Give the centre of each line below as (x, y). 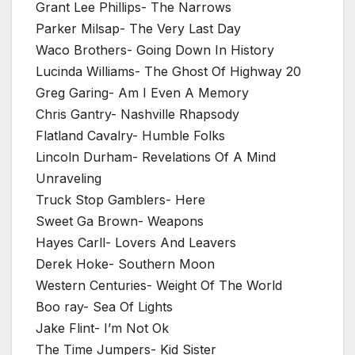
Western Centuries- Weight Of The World (159, 286)
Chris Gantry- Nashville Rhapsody (137, 115)
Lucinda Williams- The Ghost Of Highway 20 (168, 72)
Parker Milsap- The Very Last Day (138, 29)
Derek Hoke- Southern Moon (125, 264)
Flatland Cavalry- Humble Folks (130, 136)
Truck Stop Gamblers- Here (120, 200)
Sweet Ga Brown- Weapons (120, 221)
